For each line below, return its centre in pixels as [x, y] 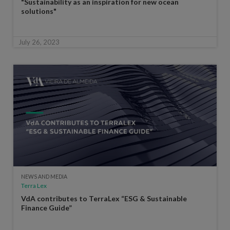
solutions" [39, 11]
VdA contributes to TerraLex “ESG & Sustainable [104, 198]
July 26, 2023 [39, 42]
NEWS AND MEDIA [44, 176]
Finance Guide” [46, 207]
